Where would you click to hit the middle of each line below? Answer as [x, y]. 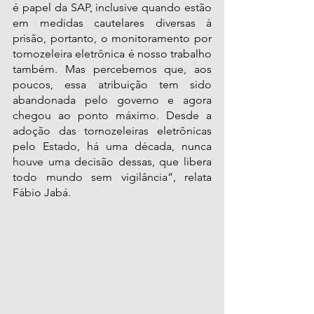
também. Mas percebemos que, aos [112, 69]
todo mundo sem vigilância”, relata [112, 177]
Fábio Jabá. [42, 193]
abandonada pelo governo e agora [112, 100]
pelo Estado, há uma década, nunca [112, 146]
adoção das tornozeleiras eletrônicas [112, 131]
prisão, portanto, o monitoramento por [112, 39]
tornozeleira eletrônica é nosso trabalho [112, 54]
